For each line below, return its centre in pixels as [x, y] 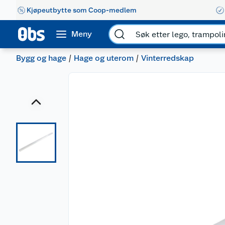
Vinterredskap [167, 58]
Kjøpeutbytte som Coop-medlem [82, 10]
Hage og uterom [104, 58]
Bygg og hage [41, 58]
